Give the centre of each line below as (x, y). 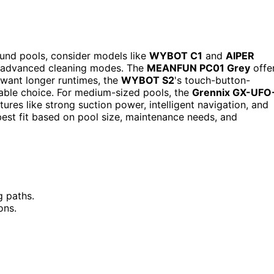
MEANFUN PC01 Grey (198, 68)
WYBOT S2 (148, 80)
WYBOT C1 (176, 55)
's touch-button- (212, 80)
